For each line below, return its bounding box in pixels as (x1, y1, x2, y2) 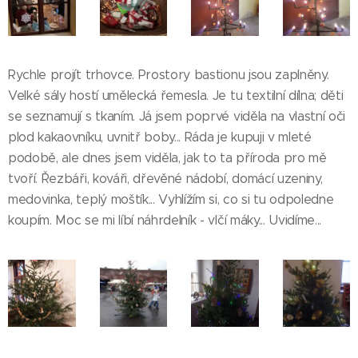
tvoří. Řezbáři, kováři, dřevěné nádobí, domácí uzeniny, (8, 170, 323, 186)
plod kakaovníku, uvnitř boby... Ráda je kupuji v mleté (8, 129, 312, 145)
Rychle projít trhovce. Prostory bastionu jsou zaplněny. (8, 66, 329, 82)
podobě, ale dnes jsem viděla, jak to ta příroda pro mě (8, 149, 327, 165)
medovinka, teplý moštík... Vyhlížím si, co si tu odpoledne (8, 191, 334, 207)
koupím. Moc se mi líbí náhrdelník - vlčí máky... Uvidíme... (8, 212, 322, 228)
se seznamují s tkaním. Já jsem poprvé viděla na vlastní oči (8, 108, 346, 124)
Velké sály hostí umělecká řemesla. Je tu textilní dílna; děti (8, 87, 344, 103)
